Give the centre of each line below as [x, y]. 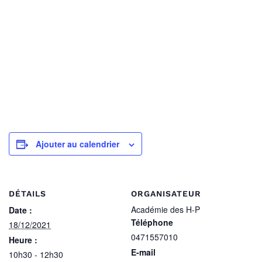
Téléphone [152, 222]
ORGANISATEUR [166, 194]
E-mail [143, 252]
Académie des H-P [166, 209]
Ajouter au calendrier [77, 144]
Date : [20, 210]
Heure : [23, 240]
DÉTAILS [27, 194]
